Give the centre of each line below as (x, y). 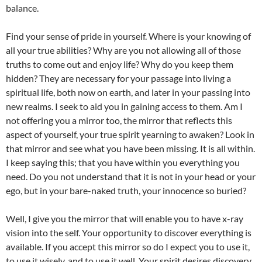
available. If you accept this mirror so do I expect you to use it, (128, 247)
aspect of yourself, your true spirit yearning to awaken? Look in (130, 135)
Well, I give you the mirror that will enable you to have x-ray (125, 219)
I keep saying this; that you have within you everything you (123, 163)
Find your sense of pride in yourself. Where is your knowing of (128, 36)
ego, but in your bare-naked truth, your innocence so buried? (126, 191)
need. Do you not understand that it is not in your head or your (131, 177)
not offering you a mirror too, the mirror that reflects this (119, 120)
